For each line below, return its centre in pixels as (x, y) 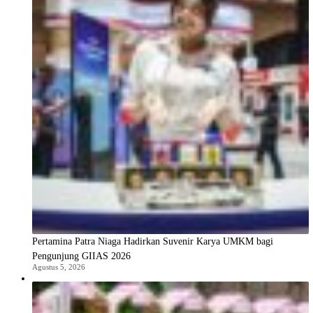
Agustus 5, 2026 (59, 267)
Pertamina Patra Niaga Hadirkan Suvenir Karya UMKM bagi (153, 241)
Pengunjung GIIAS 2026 (81, 256)
